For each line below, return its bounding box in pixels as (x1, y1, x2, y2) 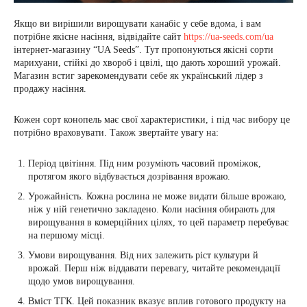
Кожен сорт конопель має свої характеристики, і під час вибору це (14, 114, 290, 125)
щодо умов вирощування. (28, 275, 135, 286)
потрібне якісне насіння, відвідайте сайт (14, 31, 184, 42)
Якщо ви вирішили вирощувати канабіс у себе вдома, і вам (14, 18, 261, 29)
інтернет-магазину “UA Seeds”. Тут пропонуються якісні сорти (14, 44, 273, 55)
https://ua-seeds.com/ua (184, 31, 273, 42)
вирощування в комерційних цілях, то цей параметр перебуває (28, 217, 288, 228)
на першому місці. (28, 230, 105, 241)
